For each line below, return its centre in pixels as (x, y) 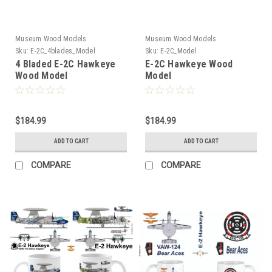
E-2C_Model (178, 51)
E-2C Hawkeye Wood (189, 64)
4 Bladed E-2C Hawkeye (66, 64)
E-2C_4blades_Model (63, 51)
